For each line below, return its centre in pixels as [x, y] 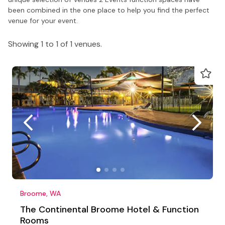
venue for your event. [43, 20]
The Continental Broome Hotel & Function [109, 209]
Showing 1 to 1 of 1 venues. [55, 44]
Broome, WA [40, 193]
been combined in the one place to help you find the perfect [109, 10]
